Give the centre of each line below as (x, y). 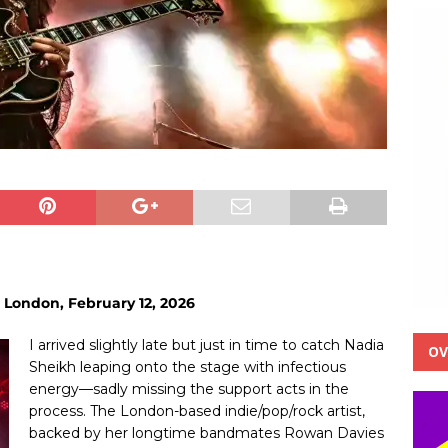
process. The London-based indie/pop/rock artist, (197, 410)
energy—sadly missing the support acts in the (189, 388)
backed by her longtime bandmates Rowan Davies (206, 432)
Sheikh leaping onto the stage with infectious (187, 366)
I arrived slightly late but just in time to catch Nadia (206, 344)
